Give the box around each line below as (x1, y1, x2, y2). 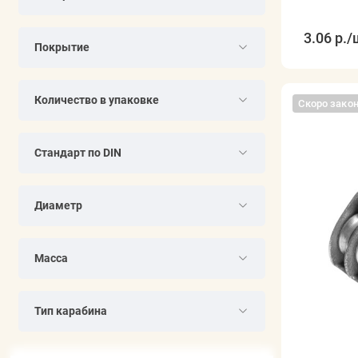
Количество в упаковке (34, 93, 159, 106)
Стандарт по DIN (34, 145, 121, 159)
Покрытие (34, 40, 89, 54)
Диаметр (34, 198, 82, 212)
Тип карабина (34, 304, 107, 317)
